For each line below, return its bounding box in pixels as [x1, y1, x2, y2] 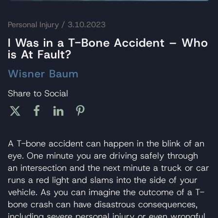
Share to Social [8, 88, 68, 100]
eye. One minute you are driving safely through [8, 149, 198, 162]
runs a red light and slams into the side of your [8, 174, 198, 186]
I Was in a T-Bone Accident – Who [8, 35, 208, 51]
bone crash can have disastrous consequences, [8, 198, 198, 210]
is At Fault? [8, 47, 72, 63]
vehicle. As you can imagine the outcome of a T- [8, 186, 204, 198]
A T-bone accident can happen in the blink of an [8, 137, 204, 149]
